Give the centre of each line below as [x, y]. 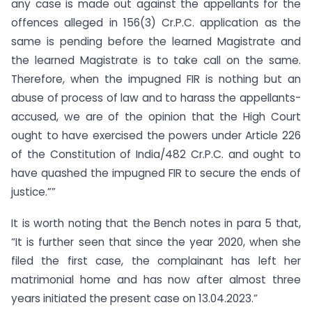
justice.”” [33, 192]
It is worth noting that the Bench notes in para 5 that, [156, 223]
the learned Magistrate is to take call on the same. [156, 61]
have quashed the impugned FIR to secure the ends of [156, 173]
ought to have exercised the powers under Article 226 [156, 136]
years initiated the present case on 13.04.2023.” [134, 298]
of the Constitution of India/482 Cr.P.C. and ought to [156, 155]
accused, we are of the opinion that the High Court [156, 117]
